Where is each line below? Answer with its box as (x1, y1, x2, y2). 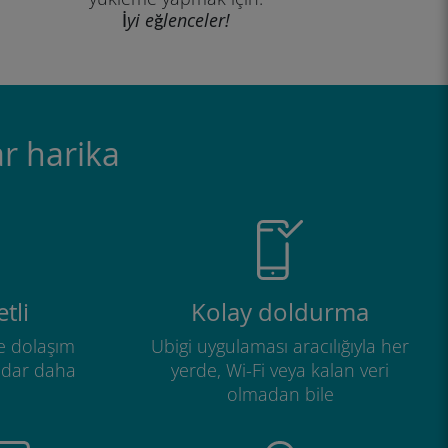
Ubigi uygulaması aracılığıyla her (151, 334, 409, 358)
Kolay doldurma (191, 296, 369, 328)
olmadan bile (226, 382, 334, 406)
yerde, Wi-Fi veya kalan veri (171, 358, 389, 382)
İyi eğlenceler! (122, 8, 230, 32)
